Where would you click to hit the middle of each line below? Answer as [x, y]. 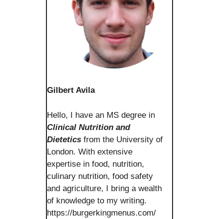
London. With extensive [90, 152]
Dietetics [64, 139]
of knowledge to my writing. [97, 200]
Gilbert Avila [71, 90]
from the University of [122, 139]
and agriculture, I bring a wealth [104, 188]
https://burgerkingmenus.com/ [101, 213]
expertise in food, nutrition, [96, 164]
